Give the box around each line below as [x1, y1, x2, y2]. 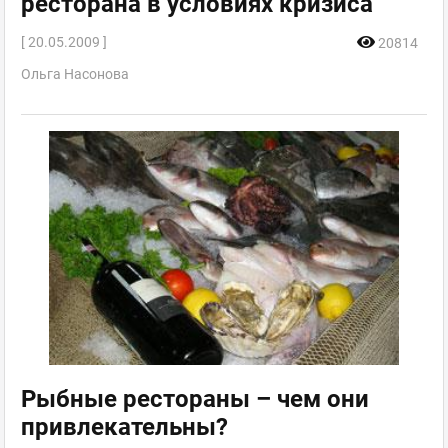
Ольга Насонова [21, 66, 129, 83]
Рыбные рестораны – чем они [21, 384, 369, 413]
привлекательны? [21, 412, 228, 441]
